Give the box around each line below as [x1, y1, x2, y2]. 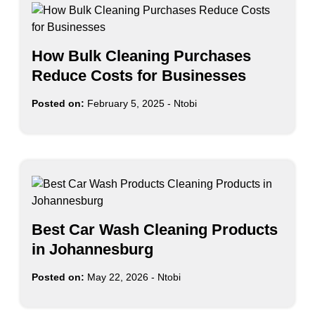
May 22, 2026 [87, 271, 148, 283]
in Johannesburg [32, 240, 153, 258]
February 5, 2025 [87, 97, 165, 109]
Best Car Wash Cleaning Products [32, 220, 278, 238]
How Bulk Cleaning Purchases [32, 46, 251, 65]
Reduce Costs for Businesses [32, 66, 246, 84]
